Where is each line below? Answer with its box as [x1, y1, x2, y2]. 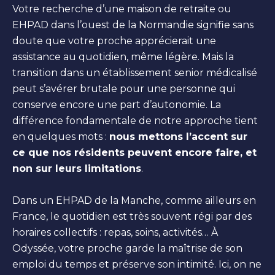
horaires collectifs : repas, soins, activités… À [12, 226, 218, 238]
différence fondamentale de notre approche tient [12, 114, 258, 126]
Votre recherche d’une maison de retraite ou [12, 2, 231, 15]
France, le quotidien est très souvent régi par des [12, 210, 252, 222]
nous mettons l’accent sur [109, 130, 247, 142]
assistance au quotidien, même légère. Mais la [12, 50, 234, 63]
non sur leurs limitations [12, 162, 141, 174]
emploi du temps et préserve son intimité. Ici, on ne [12, 258, 261, 270]
